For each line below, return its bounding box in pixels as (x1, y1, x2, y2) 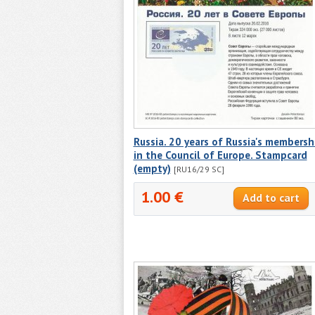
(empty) (133, 161, 171, 175)
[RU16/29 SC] (173, 163, 224, 174)
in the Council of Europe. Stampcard (133, 148, 307, 162)
